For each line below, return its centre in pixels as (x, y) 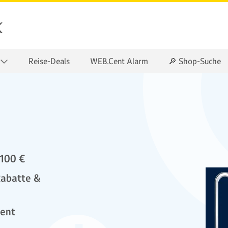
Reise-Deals (49, 61)
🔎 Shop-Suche (195, 61)
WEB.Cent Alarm (119, 61)
